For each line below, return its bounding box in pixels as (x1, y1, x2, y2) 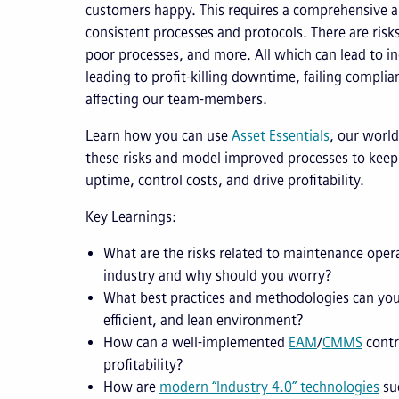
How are (103, 379, 159, 396)
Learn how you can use (85, 127, 232, 145)
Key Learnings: (85, 208, 176, 226)
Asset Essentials (232, 127, 330, 145)
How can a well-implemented (103, 334, 289, 352)
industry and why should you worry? (103, 267, 331, 285)
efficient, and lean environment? (103, 312, 303, 330)
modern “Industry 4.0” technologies (159, 379, 379, 396)
